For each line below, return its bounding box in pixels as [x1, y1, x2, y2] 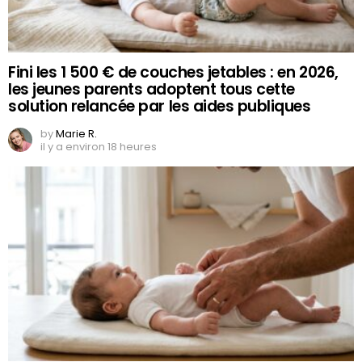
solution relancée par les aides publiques [8, 95, 311, 118]
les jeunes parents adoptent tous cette [8, 78, 295, 101]
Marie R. [56, 126, 97, 142]
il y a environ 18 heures [40, 139, 157, 155]
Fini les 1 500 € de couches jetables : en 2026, [8, 61, 339, 84]
